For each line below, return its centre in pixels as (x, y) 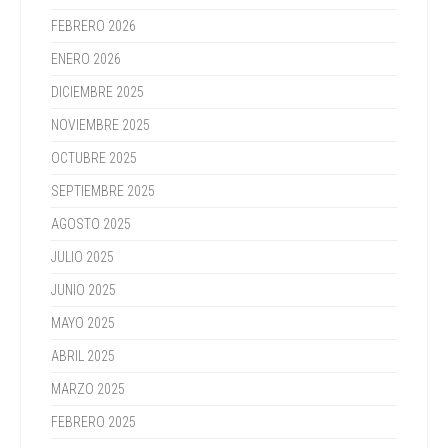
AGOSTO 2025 (91, 224)
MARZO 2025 (88, 389)
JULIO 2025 (82, 257)
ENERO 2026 (86, 59)
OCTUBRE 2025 (94, 158)
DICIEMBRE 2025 (97, 92)
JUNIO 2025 (83, 290)
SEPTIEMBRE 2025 (103, 191)
